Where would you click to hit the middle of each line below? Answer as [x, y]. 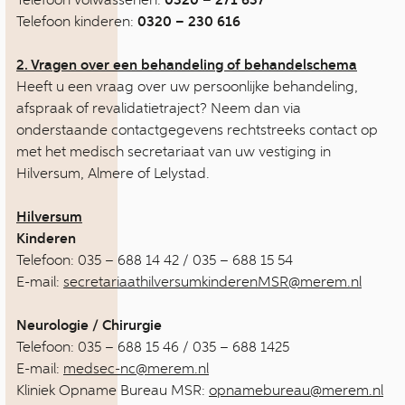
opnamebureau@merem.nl [296, 390]
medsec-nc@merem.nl [136, 368]
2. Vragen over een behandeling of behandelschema [187, 65]
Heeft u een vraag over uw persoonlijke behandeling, [187, 86]
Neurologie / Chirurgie [89, 325]
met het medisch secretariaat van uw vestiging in [174, 151]
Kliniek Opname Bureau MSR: [113, 390]
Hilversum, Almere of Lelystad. [113, 173]
